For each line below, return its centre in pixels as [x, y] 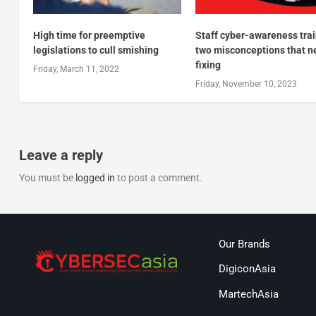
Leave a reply [61, 156]
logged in [95, 178]
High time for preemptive [89, 36]
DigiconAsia [247, 269]
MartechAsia [248, 294]
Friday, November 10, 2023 [247, 84]
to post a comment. [158, 178]
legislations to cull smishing [96, 50]
